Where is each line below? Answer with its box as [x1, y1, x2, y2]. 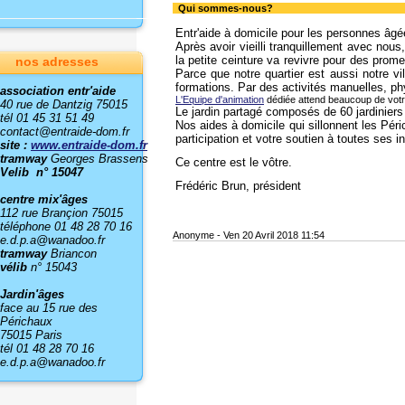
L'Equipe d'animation [175, 94, 264, 106]
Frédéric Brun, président [175, 179, 301, 193]
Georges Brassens [51, 151, 148, 165]
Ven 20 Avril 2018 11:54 [223, 230, 325, 241]
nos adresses [14, 53, 99, 69]
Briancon [47, 246, 97, 260]
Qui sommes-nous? [177, 3, 273, 14]
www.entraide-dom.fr [31, 137, 147, 152]
